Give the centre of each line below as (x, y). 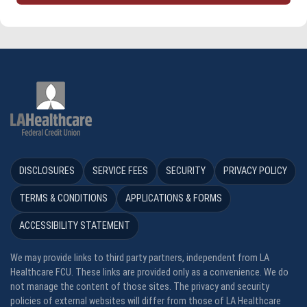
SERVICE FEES (120, 171)
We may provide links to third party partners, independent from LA (140, 258)
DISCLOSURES (47, 171)
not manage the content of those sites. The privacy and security (140, 287)
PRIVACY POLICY (255, 171)
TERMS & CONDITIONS (63, 199)
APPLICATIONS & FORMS (174, 199)
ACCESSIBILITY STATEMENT (75, 226)
